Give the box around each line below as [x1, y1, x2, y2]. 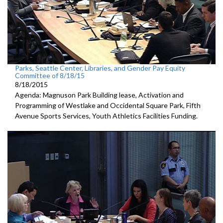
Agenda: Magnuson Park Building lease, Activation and [15, 90, 184, 99]
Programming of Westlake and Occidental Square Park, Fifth [15, 101, 201, 110]
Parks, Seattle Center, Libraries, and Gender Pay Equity [15, 63, 185, 72]
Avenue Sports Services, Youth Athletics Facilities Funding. [15, 111, 198, 120]
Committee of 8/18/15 [15, 71, 85, 80]
